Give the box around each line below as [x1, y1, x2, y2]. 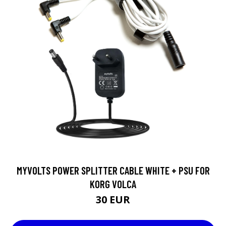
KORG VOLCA [90, 177, 136, 190]
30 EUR [96, 192, 130, 206]
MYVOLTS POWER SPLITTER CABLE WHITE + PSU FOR [16, 163, 210, 177]
